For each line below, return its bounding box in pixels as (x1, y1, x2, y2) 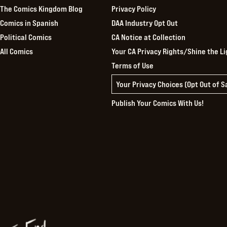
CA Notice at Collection (111, 31, 186, 42)
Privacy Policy (111, 3, 157, 14)
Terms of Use (111, 60, 154, 70)
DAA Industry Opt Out (111, 17, 178, 28)
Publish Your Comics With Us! (111, 97, 204, 108)
